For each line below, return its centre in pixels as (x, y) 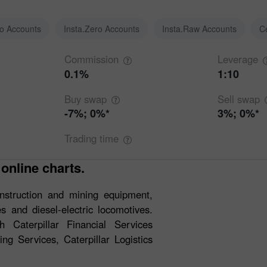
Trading (82, 139)
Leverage (238, 59)
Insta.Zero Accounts (102, 29)
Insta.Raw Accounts (199, 29)
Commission (91, 59)
